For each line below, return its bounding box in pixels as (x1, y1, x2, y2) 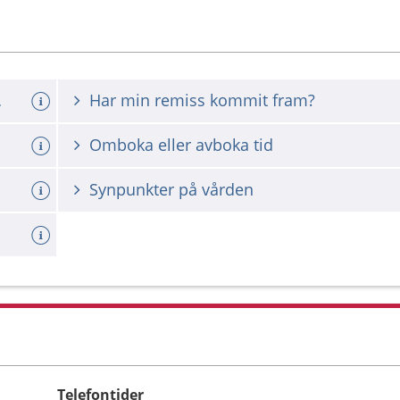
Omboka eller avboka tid (89, 134, 273, 155)
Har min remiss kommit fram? (89, 89, 315, 111)
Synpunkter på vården (89, 179, 254, 200)
